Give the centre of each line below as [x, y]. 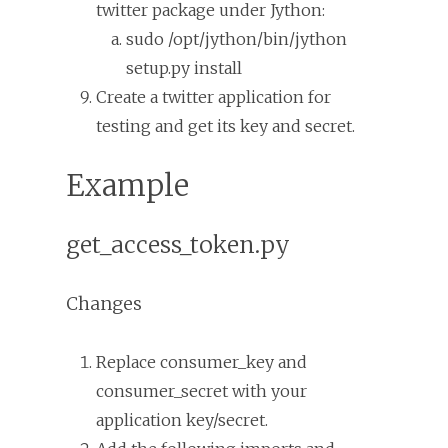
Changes [104, 303]
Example [127, 185]
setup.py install [184, 67]
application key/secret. [182, 419]
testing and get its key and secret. [225, 125]
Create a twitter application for [213, 96]
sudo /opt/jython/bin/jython [236, 38]
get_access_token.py [178, 244]
